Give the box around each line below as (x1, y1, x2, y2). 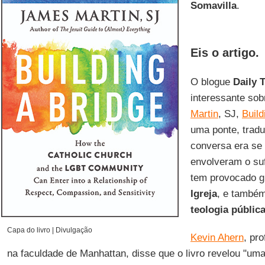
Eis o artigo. (190, 46, 259, 59)
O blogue (190, 76, 233, 88)
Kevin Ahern (190, 232, 244, 243)
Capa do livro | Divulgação (7, 226, 92, 234)
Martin (190, 108, 218, 119)
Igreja (190, 188, 217, 199)
